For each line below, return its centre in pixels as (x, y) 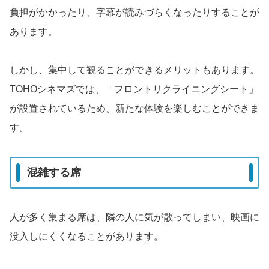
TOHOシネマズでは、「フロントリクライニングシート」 (134, 89)
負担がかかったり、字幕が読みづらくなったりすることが (134, 12)
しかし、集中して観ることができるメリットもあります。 (134, 70)
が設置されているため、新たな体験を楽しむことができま (134, 108)
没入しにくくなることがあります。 (86, 237)
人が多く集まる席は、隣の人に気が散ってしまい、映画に (134, 217)
